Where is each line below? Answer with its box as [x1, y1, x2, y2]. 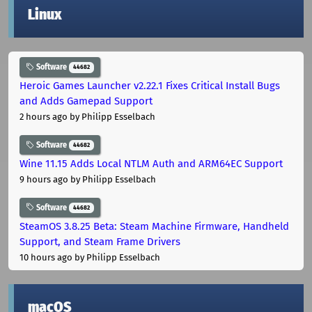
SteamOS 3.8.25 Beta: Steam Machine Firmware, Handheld [19, 219, 289, 233]
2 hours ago [19, 111, 68, 123]
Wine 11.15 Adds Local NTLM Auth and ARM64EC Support [19, 157, 283, 170]
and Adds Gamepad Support [19, 95, 153, 108]
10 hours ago [19, 251, 72, 263]
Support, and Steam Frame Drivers [19, 235, 180, 248]
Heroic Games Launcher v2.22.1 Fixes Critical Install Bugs [19, 79, 280, 93]
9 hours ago [19, 173, 68, 185]
